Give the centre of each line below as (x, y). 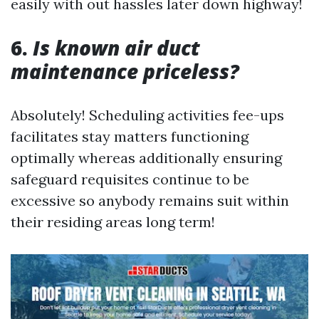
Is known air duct (116, 48)
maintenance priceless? (125, 71)
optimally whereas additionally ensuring (146, 158)
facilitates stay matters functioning (130, 136)
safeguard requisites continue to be (130, 179)
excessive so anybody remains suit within (150, 200)
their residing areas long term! (113, 222)
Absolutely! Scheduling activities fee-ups (147, 115)
